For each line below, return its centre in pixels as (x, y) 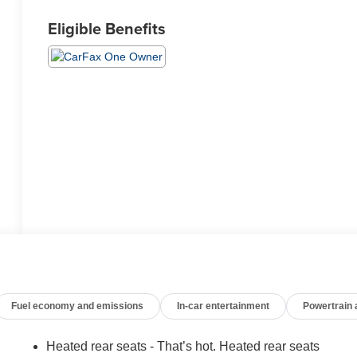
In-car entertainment (224, 306)
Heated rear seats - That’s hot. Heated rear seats (183, 346)
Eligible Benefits (107, 28)
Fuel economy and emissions (78, 306)
